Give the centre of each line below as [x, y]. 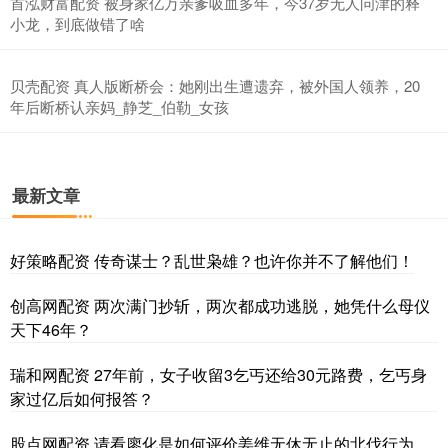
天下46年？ [51, 329]
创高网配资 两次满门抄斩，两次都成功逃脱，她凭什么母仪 [220, 305]
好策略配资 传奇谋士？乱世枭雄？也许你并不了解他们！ [212, 260]
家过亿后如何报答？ [82, 398]
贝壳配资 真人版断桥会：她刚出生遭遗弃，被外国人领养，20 [215, 85]
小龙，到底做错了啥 [77, 23]
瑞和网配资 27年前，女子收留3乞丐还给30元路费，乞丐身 [218, 374]
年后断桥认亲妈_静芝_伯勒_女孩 [119, 106]
